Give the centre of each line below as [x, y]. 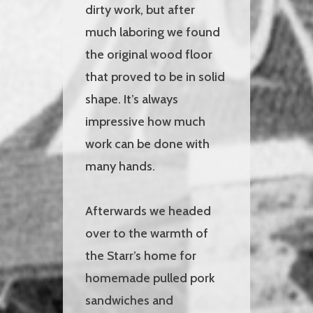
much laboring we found [153, 32]
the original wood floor [149, 54]
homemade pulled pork [150, 278]
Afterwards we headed [148, 211]
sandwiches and [130, 300]
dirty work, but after [140, 9]
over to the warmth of [147, 233]
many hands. [121, 166]
